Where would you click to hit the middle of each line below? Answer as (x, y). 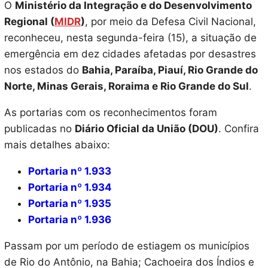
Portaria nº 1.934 (70, 188)
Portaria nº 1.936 (69, 220)
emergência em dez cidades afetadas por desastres (130, 54)
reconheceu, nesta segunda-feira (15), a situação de (130, 38)
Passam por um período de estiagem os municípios (127, 246)
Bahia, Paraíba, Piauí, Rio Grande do (170, 70)
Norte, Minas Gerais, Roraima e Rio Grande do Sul (126, 86)
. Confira (238, 129)
